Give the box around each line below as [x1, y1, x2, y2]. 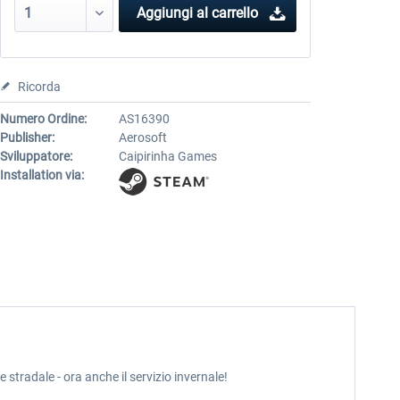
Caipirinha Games [118, 149, 217, 163]
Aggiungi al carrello [136, 4, 258, 21]
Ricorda [17, 79, 61, 94]
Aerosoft [118, 130, 167, 145]
